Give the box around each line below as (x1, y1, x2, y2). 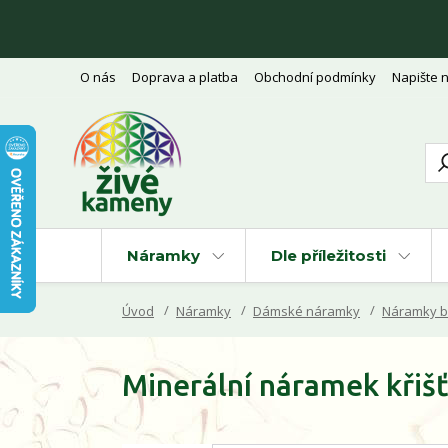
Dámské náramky (253, 302, 360, 320)
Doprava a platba (132, 68, 238, 86)
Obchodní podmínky (254, 68, 376, 86)
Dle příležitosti (271, 246, 386, 265)
